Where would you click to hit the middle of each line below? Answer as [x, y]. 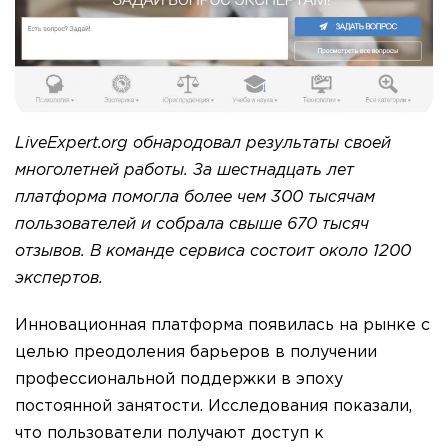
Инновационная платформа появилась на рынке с [222, 325]
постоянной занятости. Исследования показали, [213, 406]
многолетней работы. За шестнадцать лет [184, 170]
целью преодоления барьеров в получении [196, 352]
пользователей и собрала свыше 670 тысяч [192, 224]
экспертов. [59, 278]
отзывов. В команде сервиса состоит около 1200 [213, 251]
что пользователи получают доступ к [169, 433]
